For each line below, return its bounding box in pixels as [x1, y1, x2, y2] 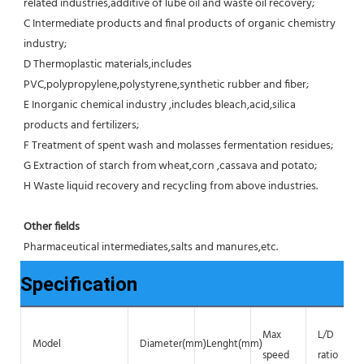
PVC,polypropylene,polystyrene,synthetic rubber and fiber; [24, 76, 309, 95]
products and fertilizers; [24, 116, 139, 136]
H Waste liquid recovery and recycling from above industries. [24, 177, 318, 197]
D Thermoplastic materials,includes [24, 55, 192, 75]
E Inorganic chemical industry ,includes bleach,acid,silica [24, 96, 296, 115]
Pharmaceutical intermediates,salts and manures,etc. [24, 238, 278, 258]
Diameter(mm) [140, 336, 206, 353]
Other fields [24, 218, 80, 237]
